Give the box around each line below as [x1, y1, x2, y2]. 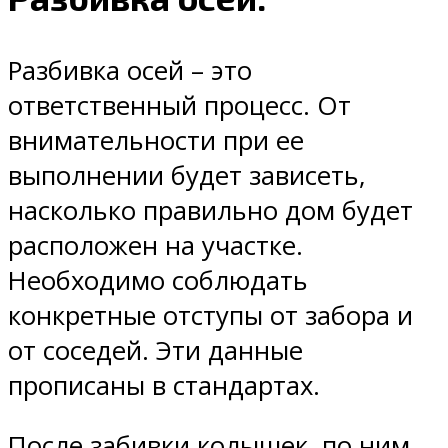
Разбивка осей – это [8, 52, 252, 88]
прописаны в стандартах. [8, 367, 320, 403]
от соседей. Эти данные [8, 332, 303, 368]
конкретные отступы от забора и [8, 297, 413, 333]
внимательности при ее [8, 122, 304, 158]
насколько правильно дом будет [8, 192, 413, 228]
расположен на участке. [8, 227, 303, 263]
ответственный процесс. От [8, 87, 351, 123]
